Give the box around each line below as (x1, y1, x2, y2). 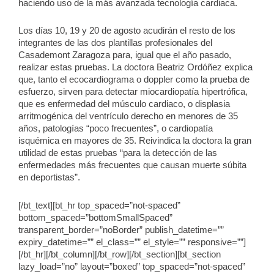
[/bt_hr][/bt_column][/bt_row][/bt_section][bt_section (18, 249, 221, 259)
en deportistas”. (18, 172, 80, 183)
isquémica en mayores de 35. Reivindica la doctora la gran (18, 136, 251, 146)
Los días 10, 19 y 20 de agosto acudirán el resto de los (18, 26, 235, 36)
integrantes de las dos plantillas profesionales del (18, 38, 212, 48)
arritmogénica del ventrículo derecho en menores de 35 (18, 111, 238, 122)
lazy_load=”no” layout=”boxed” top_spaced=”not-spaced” (18, 261, 245, 272)
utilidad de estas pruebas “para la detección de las (18, 148, 217, 158)
